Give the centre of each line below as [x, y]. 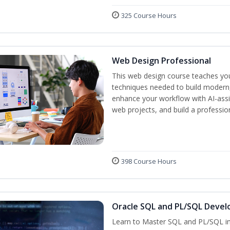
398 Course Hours [149, 161]
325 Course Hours [149, 16]
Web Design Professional [161, 61]
